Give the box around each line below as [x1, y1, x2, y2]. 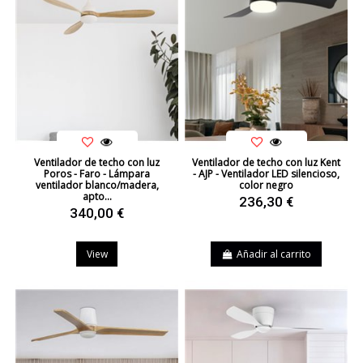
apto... [82, 189, 112, 203]
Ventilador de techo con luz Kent [192, 155, 340, 169]
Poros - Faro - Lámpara [44, 166, 150, 181]
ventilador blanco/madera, [35, 177, 159, 192]
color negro [239, 177, 293, 192]
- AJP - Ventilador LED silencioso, [193, 166, 340, 181]
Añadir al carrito [236, 246, 311, 261]
